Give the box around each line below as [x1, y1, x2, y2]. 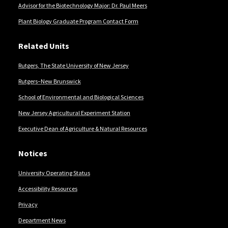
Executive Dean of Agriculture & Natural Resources [18, 125, 147, 133]
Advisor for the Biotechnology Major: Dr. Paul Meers [18, 2, 147, 10]
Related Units [18, 41, 69, 51]
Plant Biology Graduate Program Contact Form [18, 17, 138, 25]
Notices [18, 148, 47, 159]
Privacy [18, 201, 38, 209]
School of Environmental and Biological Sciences [18, 93, 144, 101]
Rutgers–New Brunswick [18, 77, 81, 85]
